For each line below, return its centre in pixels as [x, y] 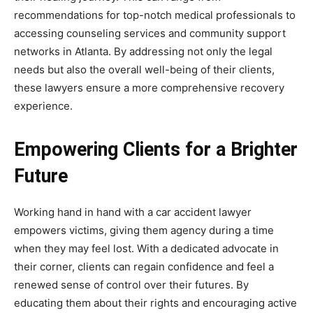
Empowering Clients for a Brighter [156, 150]
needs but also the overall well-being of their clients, [144, 70]
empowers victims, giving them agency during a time [144, 230]
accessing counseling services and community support [150, 33]
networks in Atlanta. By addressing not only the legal [143, 51]
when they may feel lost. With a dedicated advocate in [146, 248]
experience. [43, 106]
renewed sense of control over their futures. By [131, 285]
